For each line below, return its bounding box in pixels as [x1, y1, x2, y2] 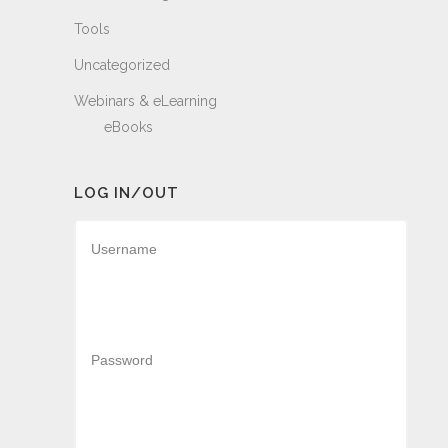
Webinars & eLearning [74, 93, 217, 109]
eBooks [104, 119, 153, 135]
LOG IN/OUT [74, 184, 179, 202]
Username [91, 241, 157, 257]
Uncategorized [74, 57, 170, 73]
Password [91, 352, 153, 368]
